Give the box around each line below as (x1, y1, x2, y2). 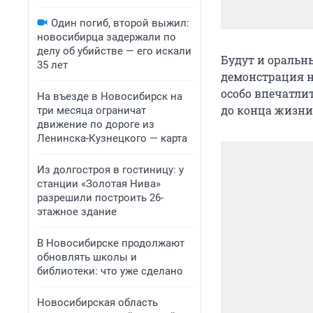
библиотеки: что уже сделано (37, 265, 183, 277)
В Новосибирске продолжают (37, 237, 184, 249)
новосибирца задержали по (37, 31, 176, 43)
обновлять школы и (37, 251, 137, 263)
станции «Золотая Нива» (37, 177, 161, 190)
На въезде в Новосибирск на (37, 90, 182, 103)
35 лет (37, 59, 68, 71)
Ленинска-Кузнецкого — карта (37, 132, 187, 145)
